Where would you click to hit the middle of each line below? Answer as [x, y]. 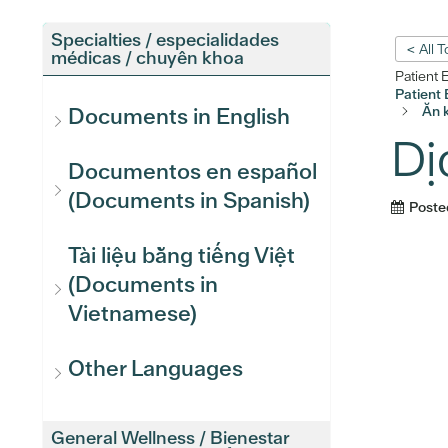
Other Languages [155, 368]
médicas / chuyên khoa [147, 57]
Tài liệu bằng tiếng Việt [181, 255]
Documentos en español [192, 171]
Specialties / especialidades [165, 39]
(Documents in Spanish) [189, 200]
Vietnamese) [132, 313]
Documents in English [179, 116]
